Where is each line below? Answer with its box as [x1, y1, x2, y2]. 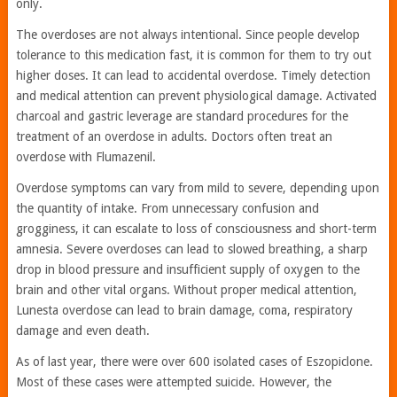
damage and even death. [15, 323, 150, 339]
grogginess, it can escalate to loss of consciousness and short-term [15, 222, 377, 237]
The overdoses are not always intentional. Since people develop [15, 27, 360, 43]
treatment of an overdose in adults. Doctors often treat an [15, 129, 332, 144]
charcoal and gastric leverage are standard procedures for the [15, 109, 348, 124]
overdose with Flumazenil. [15, 150, 156, 165]
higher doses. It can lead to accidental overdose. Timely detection [15, 68, 370, 83]
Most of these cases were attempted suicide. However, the [15, 375, 331, 390]
